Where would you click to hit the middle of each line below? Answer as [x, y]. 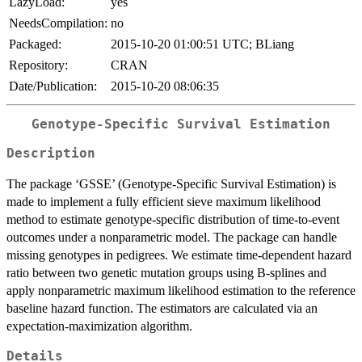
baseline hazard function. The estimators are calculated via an [162, 309]
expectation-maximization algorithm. [99, 326]
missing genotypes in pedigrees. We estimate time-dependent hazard [179, 255]
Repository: [38, 65]
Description [51, 154]
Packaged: [35, 44]
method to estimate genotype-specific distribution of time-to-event [173, 220]
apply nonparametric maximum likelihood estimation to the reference [181, 291]
